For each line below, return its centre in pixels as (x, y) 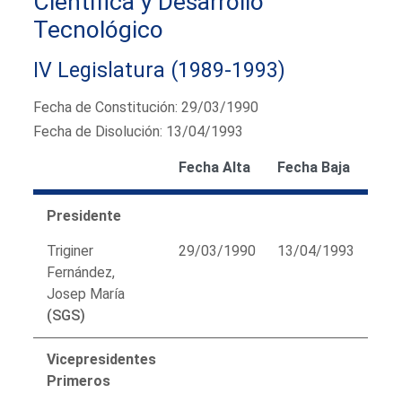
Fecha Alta (215, 167)
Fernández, (81, 272)
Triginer (70, 250)
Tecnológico (99, 29)
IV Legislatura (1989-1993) (160, 70)
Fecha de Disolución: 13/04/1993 (139, 131)
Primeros (79, 380)
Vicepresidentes (102, 359)
